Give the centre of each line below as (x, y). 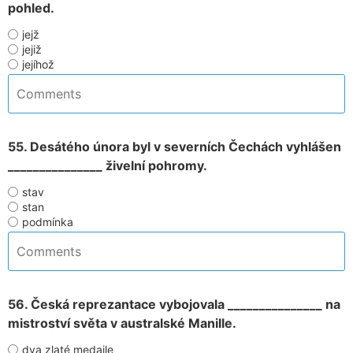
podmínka (48, 222)
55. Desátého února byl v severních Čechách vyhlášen (175, 147)
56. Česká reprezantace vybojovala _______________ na (174, 304)
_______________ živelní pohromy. (108, 165)
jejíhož (38, 64)
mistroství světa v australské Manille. (122, 323)
